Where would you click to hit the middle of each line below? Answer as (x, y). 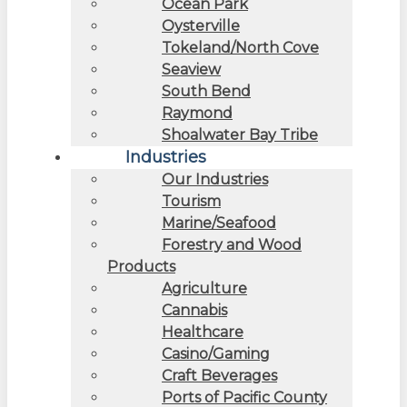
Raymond (197, 113)
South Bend (206, 91)
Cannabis (194, 310)
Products (141, 266)
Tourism (191, 201)
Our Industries (215, 179)
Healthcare (203, 332)
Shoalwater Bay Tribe (240, 134)
